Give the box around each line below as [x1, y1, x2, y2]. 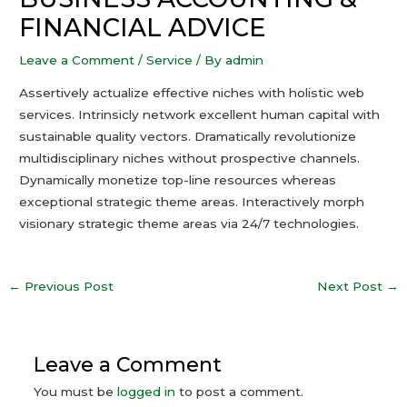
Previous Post [21, 279, 114, 294]
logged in [116, 383, 175, 399]
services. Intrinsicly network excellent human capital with [19, 107, 381, 122]
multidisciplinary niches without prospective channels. [19, 151, 361, 165]
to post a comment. [174, 383, 303, 399]
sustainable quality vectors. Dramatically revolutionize [19, 129, 357, 144]
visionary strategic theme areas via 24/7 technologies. [19, 216, 360, 231]
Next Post [316, 279, 386, 294]
